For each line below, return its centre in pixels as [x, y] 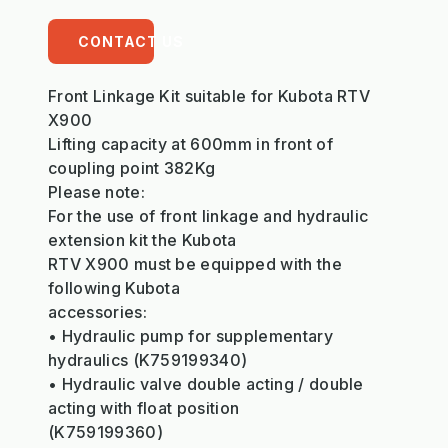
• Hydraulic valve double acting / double [206, 383]
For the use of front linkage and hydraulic [208, 215]
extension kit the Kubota [142, 239]
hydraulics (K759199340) [148, 359]
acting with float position [144, 407]
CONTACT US [131, 41]
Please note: [96, 191]
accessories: [97, 311]
